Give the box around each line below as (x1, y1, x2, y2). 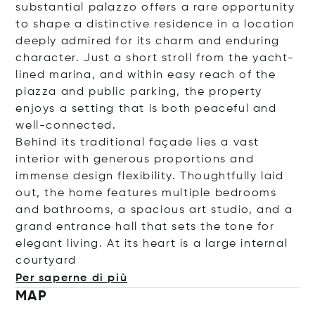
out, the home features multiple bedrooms (15, 187, 277, 199)
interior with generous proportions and (15, 153, 255, 165)
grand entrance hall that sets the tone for (15, 221, 275, 233)
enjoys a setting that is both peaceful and (15, 103, 277, 115)
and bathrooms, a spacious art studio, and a (15, 204, 293, 216)
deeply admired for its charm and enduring (15, 35, 281, 47)
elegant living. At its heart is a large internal (15, 238, 288, 250)
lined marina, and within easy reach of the (15, 69, 276, 81)
